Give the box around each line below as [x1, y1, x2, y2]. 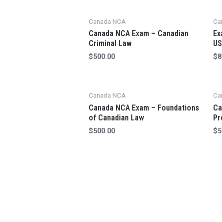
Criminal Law [88, 39, 132, 49]
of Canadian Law [88, 113, 144, 123]
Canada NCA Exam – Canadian [88, 29, 188, 39]
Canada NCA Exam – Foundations [88, 103, 199, 113]
